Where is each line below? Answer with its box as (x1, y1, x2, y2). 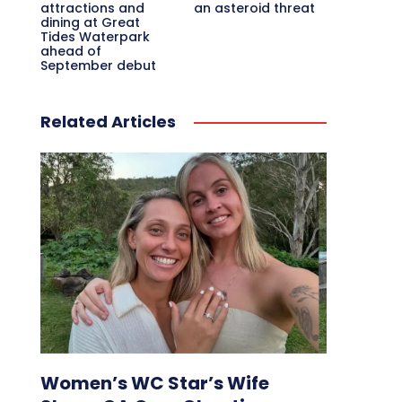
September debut (39, 57, 156, 75)
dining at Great (39, 13, 140, 32)
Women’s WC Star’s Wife (39, 370, 269, 396)
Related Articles (39, 110, 176, 134)
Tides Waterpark (39, 28, 150, 47)
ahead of (39, 42, 101, 61)
